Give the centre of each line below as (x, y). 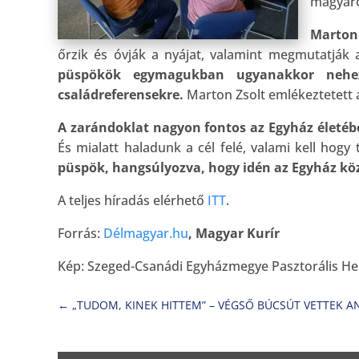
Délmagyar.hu (146, 233)
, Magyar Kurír (234, 233)
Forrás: (81, 233)
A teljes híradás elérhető (133, 200)
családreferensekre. (121, 95)
